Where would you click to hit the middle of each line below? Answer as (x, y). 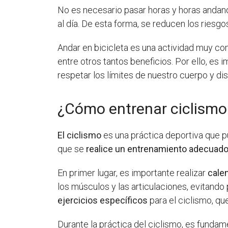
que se (72, 149)
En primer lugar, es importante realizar (133, 173)
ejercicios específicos (103, 200)
